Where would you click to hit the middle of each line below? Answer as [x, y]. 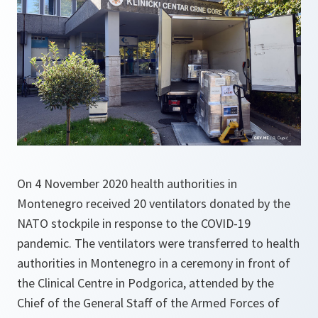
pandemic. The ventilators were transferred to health [158, 243]
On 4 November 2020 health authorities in [127, 184]
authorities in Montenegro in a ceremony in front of [154, 263]
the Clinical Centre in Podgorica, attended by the [146, 283]
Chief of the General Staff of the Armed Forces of [148, 303]
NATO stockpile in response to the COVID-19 [134, 224]
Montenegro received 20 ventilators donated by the [154, 204]
